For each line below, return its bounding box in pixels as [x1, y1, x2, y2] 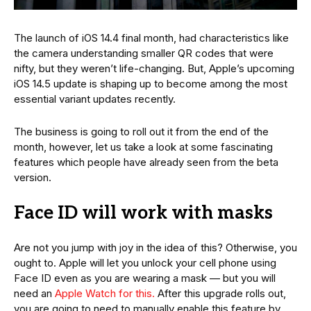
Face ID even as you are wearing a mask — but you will [14, 271, 276, 285]
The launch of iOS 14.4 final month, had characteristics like [14, 31, 289, 44]
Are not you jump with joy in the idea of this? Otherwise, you [14, 240, 297, 254]
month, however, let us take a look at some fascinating [14, 140, 273, 153]
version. [14, 170, 51, 184]
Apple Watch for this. [55, 286, 155, 300]
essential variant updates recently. [14, 92, 176, 106]
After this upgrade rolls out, [155, 286, 286, 300]
